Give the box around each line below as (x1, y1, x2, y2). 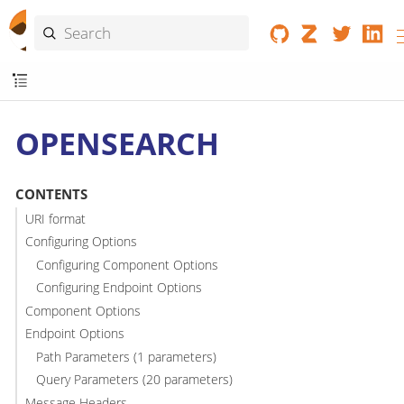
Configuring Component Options (36, 255, 219, 273)
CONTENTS (14, 185, 87, 204)
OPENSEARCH (15, 122, 219, 164)
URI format (24, 209, 86, 227)
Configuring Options (24, 233, 137, 251)
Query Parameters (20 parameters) (36, 371, 234, 389)
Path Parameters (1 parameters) (36, 347, 217, 365)
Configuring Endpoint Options (36, 279, 203, 297)
